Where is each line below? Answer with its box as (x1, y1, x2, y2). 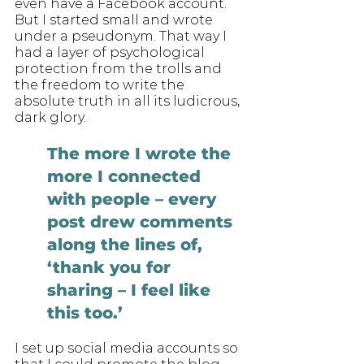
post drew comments (47, 211, 237, 232)
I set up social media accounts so (15, 340, 241, 356)
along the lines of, (47, 234, 207, 254)
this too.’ (47, 302, 128, 323)
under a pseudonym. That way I (15, 28, 230, 44)
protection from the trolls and (15, 60, 225, 76)
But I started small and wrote (15, 11, 216, 28)
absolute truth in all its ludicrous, (15, 93, 243, 109)
